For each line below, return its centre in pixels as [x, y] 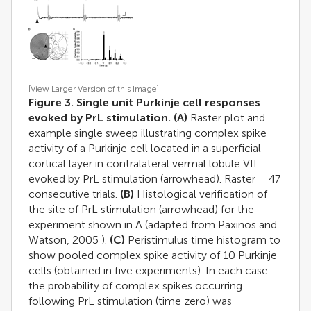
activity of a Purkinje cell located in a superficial [145, 148]
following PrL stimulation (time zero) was [130, 301]
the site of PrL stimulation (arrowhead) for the [141, 209]
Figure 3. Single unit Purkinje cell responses [144, 102]
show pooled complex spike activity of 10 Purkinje [153, 255]
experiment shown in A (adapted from [123, 224]
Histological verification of [201, 194]
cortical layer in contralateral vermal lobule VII [143, 163]
